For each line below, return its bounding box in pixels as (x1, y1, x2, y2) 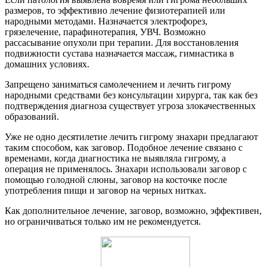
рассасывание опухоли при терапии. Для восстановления (5, 38, 238, 48)
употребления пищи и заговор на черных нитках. (5, 185, 206, 196)
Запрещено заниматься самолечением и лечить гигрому (5, 79, 231, 90)
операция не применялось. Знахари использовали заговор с (5, 164, 247, 175)
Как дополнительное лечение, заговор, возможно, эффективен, (5, 206, 262, 216)
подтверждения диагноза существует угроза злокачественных (5, 101, 256, 111)
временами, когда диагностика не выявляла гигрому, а (5, 153, 226, 164)
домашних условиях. (5, 59, 89, 70)
